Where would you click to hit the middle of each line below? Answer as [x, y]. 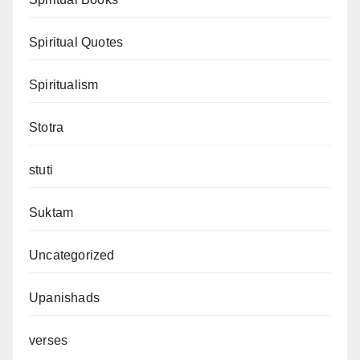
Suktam [51, 213]
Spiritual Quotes [76, 43]
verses [49, 341]
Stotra [47, 128]
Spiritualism [64, 85]
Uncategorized [72, 256]
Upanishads [64, 298]
